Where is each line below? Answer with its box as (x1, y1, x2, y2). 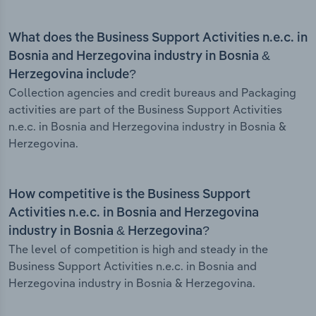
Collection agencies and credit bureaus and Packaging (8, 85, 296, 100)
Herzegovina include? (8, 68, 136, 82)
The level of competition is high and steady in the (8, 242, 268, 257)
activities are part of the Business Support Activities (8, 102, 282, 117)
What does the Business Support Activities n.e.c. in (8, 32, 308, 45)
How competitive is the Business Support (8, 188, 250, 202)
